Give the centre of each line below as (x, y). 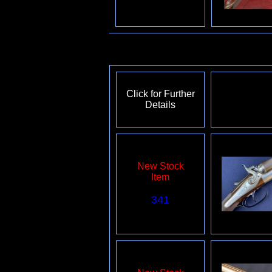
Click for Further (160, 94)
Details (160, 105)
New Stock (160, 166)
